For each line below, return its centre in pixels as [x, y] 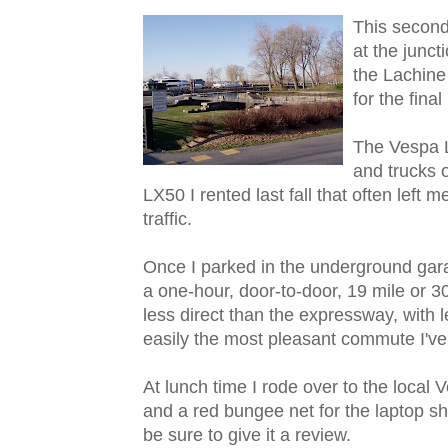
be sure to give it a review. [247, 435]
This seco [391, 27]
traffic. [167, 219]
